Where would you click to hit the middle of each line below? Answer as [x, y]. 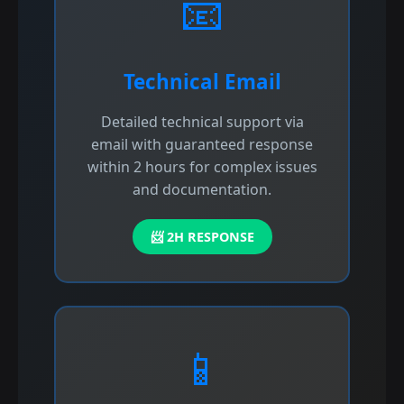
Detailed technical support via [202, 121]
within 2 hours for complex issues [202, 166]
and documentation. [202, 189]
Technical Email [202, 81]
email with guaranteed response [202, 144]
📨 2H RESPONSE [202, 236]
